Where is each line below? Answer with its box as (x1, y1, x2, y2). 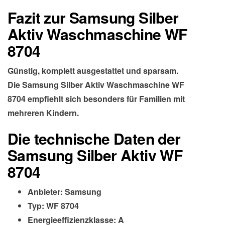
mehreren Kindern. (8, 107, 79, 119)
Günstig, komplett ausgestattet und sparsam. (8, 65, 178, 76)
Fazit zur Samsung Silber (8, 7, 179, 28)
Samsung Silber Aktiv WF (8, 144, 183, 166)
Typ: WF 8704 (28, 200, 79, 211)
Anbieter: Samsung (28, 186, 101, 197)
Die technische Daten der (8, 128, 181, 149)
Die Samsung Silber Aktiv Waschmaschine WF (8, 79, 184, 90)
